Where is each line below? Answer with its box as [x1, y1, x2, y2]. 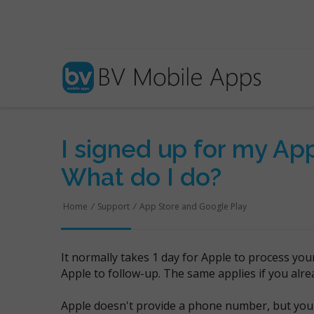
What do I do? [61, 163, 221, 191]
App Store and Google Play [139, 200, 247, 212]
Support [97, 200, 130, 212]
